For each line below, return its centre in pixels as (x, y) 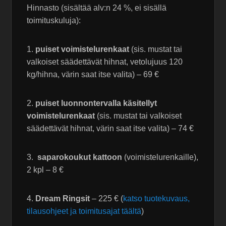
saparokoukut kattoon (80, 157)
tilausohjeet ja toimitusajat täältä (84, 211)
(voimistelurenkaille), (160, 157)
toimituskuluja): (54, 21)
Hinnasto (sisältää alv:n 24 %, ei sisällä (97, 8)
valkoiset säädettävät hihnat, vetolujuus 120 (105, 62)
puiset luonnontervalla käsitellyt (96, 103)
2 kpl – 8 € (45, 170)
